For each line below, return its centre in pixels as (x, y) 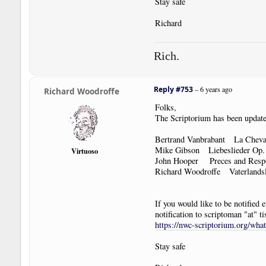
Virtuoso (85, 151)
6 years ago (216, 89)
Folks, (165, 107)
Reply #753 (173, 90)
